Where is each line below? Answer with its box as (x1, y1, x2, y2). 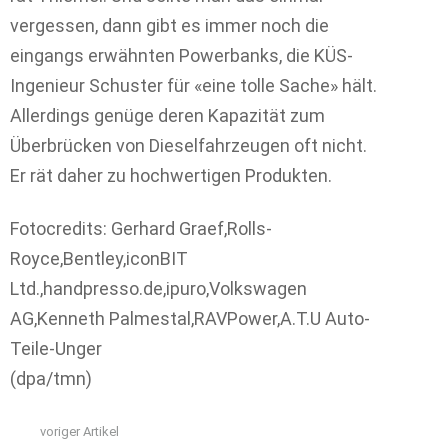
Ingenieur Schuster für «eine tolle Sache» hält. (10, 75, 377, 96)
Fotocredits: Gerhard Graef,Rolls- (10, 217, 272, 239)
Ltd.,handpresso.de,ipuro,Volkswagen (10, 277, 307, 299)
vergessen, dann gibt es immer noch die (10, 15, 329, 36)
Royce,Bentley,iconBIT (10, 247, 188, 269)
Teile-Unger (10, 337, 102, 359)
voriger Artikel (40, 423, 119, 439)
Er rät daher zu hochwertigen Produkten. (10, 165, 332, 186)
